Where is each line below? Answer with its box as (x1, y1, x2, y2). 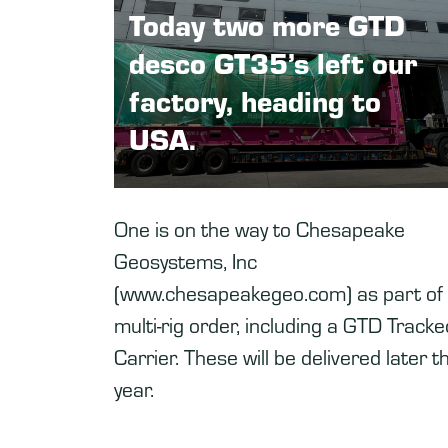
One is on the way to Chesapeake (114, 214, 405, 242)
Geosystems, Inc (114, 246, 257, 274)
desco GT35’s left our (129, 42, 417, 82)
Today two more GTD (129, 4, 405, 44)
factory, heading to (129, 80, 381, 120)
